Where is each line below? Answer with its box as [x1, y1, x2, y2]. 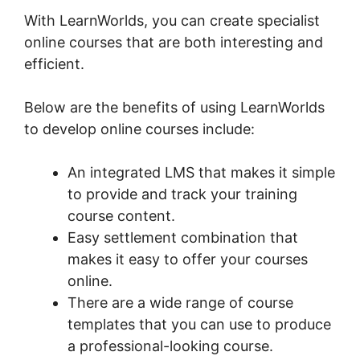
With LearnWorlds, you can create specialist [24, 11, 320, 29]
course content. [67, 207, 175, 224]
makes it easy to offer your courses [67, 250, 308, 268]
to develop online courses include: [24, 120, 255, 137]
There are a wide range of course [67, 293, 293, 311]
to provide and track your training [67, 185, 297, 202]
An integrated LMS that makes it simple [67, 163, 335, 181]
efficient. [24, 55, 84, 72]
